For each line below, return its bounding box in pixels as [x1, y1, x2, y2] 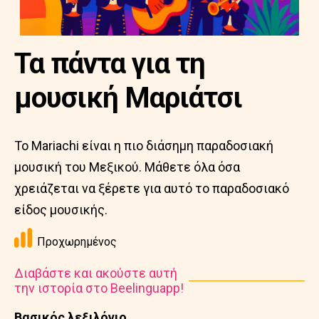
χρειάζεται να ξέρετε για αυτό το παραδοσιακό [14, 181, 289, 196]
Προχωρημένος [37, 235, 117, 249]
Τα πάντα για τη [14, 47, 205, 80]
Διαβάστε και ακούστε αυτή [14, 266, 177, 281]
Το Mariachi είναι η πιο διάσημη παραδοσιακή [14, 138, 273, 153]
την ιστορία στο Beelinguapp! [14, 281, 184, 296]
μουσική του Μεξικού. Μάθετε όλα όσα [14, 159, 240, 174]
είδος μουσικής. [14, 202, 108, 217]
